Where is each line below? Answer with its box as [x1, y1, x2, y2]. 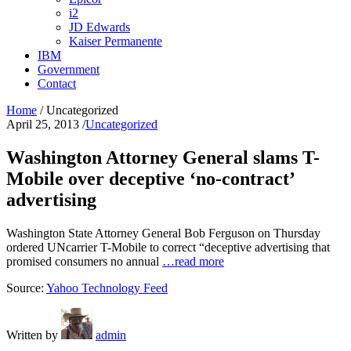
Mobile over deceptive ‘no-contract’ [6, 168, 294, 189]
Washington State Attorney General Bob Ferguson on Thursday [6, 226, 320, 240]
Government [38, 63, 100, 76]
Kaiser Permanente [69, 34, 162, 48]
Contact [38, 77, 76, 90]
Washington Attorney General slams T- [6, 147, 320, 168]
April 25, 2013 [6, 118, 82, 131]
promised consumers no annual [6, 254, 162, 268]
